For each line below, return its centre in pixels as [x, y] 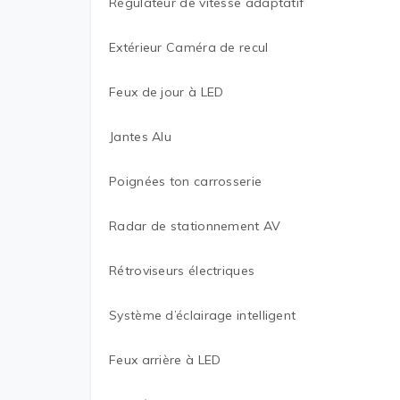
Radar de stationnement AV [195, 226]
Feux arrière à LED [165, 360]
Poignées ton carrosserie [186, 181]
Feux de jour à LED [167, 92]
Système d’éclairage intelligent [203, 315]
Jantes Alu [140, 137]
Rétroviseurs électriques [182, 271]
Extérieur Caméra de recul [189, 47]
